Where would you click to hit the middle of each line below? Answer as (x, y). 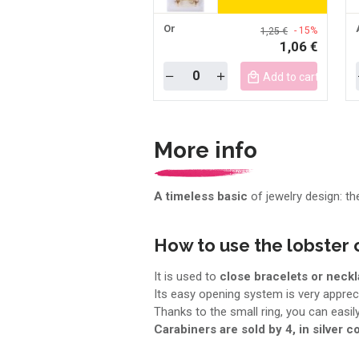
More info (206, 150)
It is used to (185, 277)
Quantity (185, 69)
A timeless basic (201, 196)
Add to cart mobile (309, 77)
